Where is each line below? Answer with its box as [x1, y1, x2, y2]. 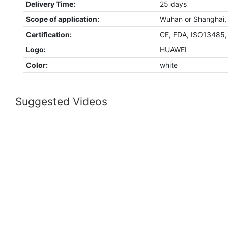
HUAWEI [159, 45, 187, 54]
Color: [25, 60, 48, 69]
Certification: [25, 30, 72, 39]
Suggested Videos [15, 95, 107, 108]
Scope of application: [25, 14, 99, 23]
